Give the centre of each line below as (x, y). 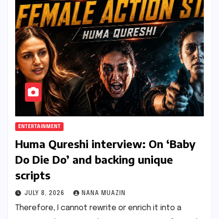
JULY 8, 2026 (45, 194)
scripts (33, 175)
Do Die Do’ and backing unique (94, 160)
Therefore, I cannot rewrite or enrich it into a (98, 208)
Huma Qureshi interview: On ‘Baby (105, 144)
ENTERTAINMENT (39, 127)
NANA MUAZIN (104, 194)
